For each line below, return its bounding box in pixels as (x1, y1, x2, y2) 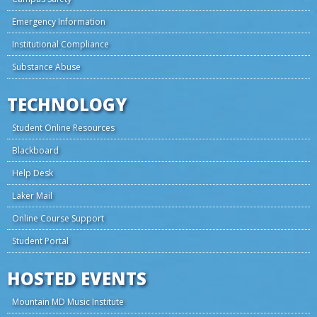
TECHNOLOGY (7, 93, 127, 116)
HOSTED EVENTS (7, 267, 146, 290)
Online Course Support (12, 212, 104, 224)
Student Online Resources (12, 122, 115, 134)
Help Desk (12, 167, 53, 179)
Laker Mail (12, 190, 52, 202)
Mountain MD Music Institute (12, 296, 124, 308)
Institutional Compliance (12, 38, 109, 50)
